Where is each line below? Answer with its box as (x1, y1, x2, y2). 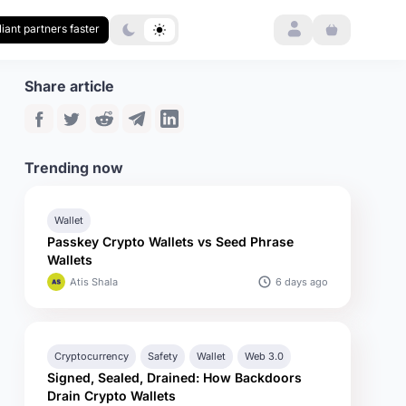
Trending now (24, 159, 123, 177)
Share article (24, 77, 114, 95)
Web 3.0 (245, 350, 284, 362)
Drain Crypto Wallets (47, 388, 176, 403)
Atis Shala (70, 275, 118, 288)
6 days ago (275, 275, 328, 288)
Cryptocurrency (54, 350, 129, 362)
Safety (148, 350, 178, 362)
